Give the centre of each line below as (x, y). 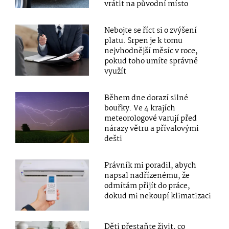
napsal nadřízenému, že (147, 176)
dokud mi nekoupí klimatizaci (158, 196)
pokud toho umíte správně (151, 61)
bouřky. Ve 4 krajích (140, 108)
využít (116, 71)
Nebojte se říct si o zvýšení (151, 30)
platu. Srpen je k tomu (144, 41)
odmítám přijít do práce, (147, 186)
